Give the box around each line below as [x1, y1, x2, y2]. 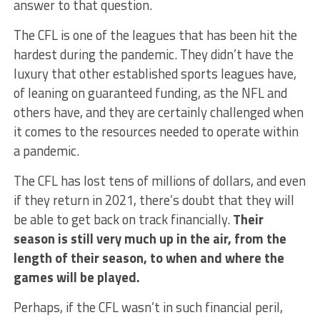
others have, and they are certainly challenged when [13, 102, 304, 123]
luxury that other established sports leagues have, [13, 64, 296, 84]
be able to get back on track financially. [13, 209, 233, 230]
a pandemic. [13, 141, 79, 161]
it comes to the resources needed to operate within [13, 121, 299, 142]
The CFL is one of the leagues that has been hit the [13, 25, 297, 46]
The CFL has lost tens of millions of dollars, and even [13, 171, 306, 191]
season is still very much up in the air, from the [13, 229, 286, 249]
